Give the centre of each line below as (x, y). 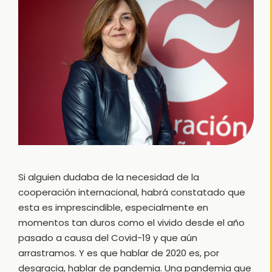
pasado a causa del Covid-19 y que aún (107, 238)
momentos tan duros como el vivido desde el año (131, 223)
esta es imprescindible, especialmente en (113, 208)
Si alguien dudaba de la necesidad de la (108, 177)
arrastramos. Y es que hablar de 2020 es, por (118, 253)
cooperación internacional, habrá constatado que (131, 192)
